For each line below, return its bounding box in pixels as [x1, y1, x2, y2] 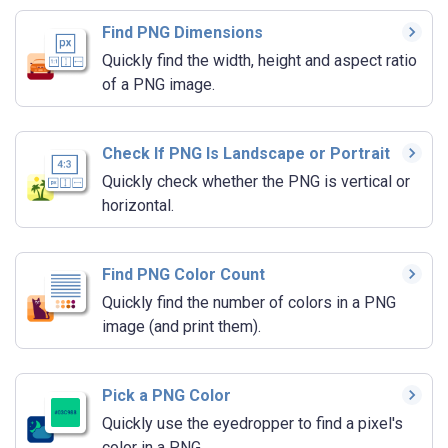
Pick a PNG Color [102, 386, 231, 406]
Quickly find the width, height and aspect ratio [102, 51, 417, 71]
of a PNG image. [102, 75, 215, 95]
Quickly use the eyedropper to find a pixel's [102, 414, 403, 434]
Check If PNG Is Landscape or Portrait [102, 144, 390, 164]
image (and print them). [102, 317, 261, 337]
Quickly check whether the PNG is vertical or [102, 172, 410, 192]
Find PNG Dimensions [102, 23, 263, 43]
